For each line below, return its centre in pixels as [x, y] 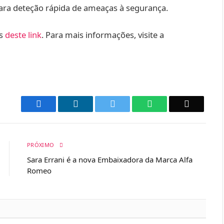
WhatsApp [171, 104]
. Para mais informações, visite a [103, 34]
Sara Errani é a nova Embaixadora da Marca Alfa [110, 160]
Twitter [128, 104]
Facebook [58, 104]
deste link [23, 34]
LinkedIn [94, 104]
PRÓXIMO [41, 145]
